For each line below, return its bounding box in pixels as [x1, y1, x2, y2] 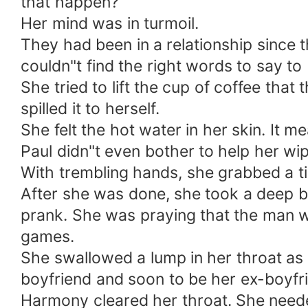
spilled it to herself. [21, 99, 159, 119]
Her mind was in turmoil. [21, 14, 199, 34]
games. [21, 227, 75, 247]
